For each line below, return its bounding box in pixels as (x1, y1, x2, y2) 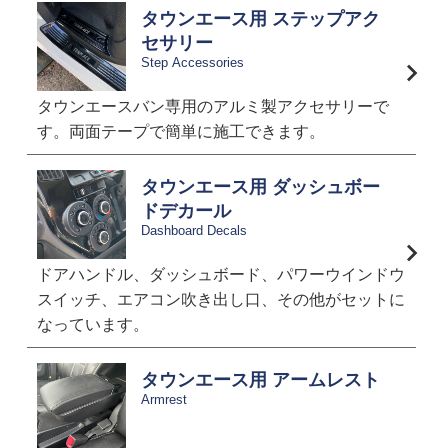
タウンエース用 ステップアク (140, 9, 380, 30)
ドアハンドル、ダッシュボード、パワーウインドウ (36, 266, 405, 284)
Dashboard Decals (140, 223, 247, 239)
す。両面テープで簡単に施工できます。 (36, 123, 325, 141)
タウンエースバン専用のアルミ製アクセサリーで (36, 98, 389, 116)
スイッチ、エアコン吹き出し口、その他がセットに (36, 291, 405, 309)
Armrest (140, 392, 187, 408)
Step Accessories (140, 55, 244, 71)
